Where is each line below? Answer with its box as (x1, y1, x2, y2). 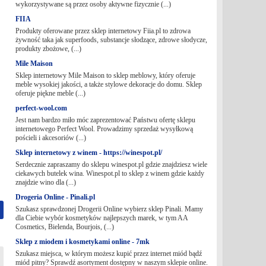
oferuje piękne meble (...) (15, 89, 85, 97)
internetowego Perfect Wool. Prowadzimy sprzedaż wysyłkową (15, 125, 193, 133)
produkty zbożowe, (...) (15, 45, 81, 53)
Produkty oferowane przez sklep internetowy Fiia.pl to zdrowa (15, 27, 191, 35)
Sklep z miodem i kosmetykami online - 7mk (15, 237, 150, 246)
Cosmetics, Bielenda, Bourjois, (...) (15, 223, 114, 231)
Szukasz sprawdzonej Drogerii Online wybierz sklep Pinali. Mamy (15, 205, 203, 213)
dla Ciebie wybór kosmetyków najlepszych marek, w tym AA (15, 214, 188, 222)
